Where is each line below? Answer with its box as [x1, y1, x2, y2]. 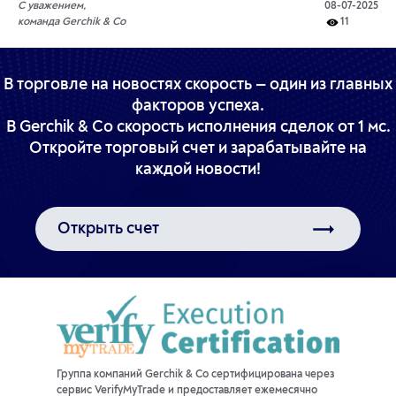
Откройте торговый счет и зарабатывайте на [29, 141, 367, 157]
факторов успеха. [132, 98, 264, 115]
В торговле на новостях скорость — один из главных [4, 77, 392, 94]
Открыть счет [57, 221, 159, 238]
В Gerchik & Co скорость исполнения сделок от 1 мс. [5, 119, 391, 136]
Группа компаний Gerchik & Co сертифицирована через [57, 369, 335, 381]
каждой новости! [135, 162, 261, 179]
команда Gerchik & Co [18, 17, 126, 28]
